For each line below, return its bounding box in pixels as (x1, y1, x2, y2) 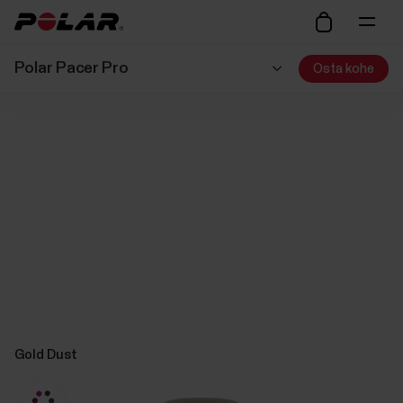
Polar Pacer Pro (13, 60, 129, 76)
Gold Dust (13, 347, 77, 362)
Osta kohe (313, 61, 375, 76)
